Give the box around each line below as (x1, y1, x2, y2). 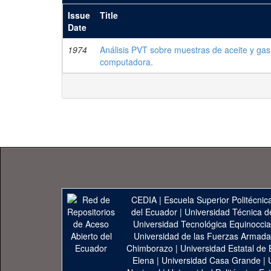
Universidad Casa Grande (162, 254, 263, 266)
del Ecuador (131, 206, 177, 218)
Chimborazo (126, 242, 173, 254)
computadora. (100, 56, 153, 68)
